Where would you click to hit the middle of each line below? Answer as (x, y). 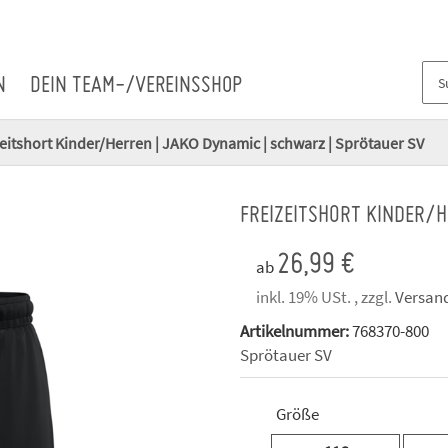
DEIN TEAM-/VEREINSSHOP (136, 87)
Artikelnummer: (296, 331)
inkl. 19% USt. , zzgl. (325, 297)
